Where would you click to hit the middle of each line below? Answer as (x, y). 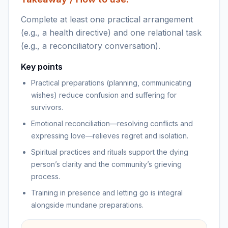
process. (46, 176)
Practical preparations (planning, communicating (111, 83)
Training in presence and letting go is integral (107, 193)
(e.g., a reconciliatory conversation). (91, 46)
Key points (42, 67)
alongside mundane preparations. (87, 205)
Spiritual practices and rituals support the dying (110, 152)
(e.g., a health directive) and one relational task (111, 33)
